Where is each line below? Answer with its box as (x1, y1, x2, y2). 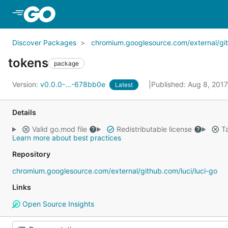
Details (12, 108, 36, 117)
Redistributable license (114, 125, 194, 133)
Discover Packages (12, 38, 76, 47)
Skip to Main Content (57, 9, 139, 19)
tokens (8, 55, 48, 70)
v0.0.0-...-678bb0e (40, 80, 107, 89)
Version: (12, 80, 40, 89)
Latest (115, 81, 133, 89)
